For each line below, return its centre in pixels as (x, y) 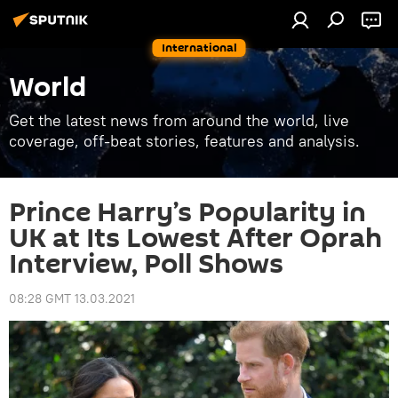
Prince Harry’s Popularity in (187, 213)
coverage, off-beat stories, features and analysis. (184, 141)
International (199, 48)
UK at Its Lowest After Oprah (195, 239)
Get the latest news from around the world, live (179, 120)
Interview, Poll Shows (146, 264)
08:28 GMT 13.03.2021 (72, 298)
